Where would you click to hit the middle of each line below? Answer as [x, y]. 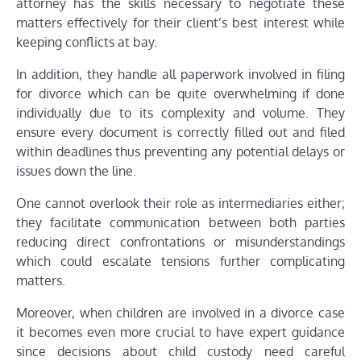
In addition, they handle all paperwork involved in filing [180, 74]
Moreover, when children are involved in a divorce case [180, 312]
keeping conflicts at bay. [87, 41]
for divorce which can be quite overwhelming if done [180, 93]
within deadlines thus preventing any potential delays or [180, 151]
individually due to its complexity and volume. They [180, 112]
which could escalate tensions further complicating [180, 261]
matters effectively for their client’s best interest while [180, 22]
